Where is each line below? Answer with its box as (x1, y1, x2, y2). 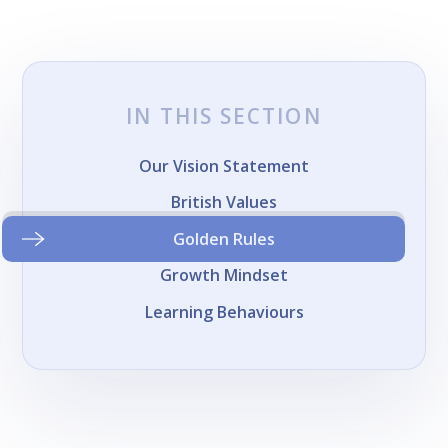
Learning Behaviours (144, 300, 304, 323)
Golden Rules (173, 227, 275, 250)
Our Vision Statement (139, 155, 309, 178)
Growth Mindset (160, 264, 288, 287)
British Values (171, 191, 277, 214)
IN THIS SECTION (126, 102, 322, 131)
